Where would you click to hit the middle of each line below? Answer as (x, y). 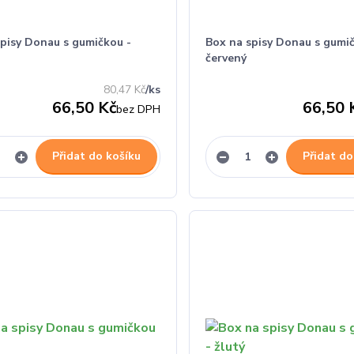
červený (226, 58)
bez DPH (138, 109)
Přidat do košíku (96, 156)
